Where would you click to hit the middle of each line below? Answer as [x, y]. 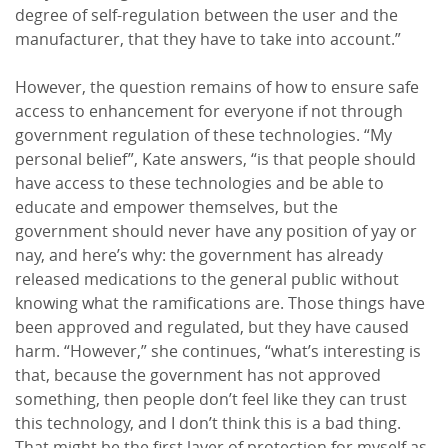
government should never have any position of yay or [216, 231]
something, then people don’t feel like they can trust [211, 399]
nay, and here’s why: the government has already [199, 255]
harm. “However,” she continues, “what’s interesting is [218, 351]
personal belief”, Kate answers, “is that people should [215, 159]
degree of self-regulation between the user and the [206, 15]
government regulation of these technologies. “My [203, 135]
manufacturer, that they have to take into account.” [208, 39]
